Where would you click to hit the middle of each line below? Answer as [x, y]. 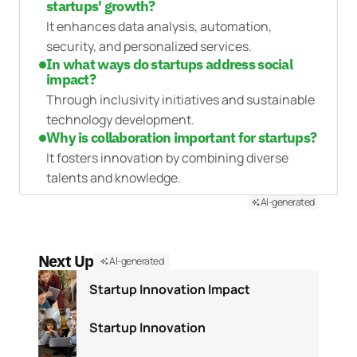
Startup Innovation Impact [170, 289]
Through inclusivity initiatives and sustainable [180, 100]
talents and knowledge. [114, 178]
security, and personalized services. [149, 47]
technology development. [120, 120]
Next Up [66, 261]
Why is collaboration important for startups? [182, 138]
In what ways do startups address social [169, 65]
